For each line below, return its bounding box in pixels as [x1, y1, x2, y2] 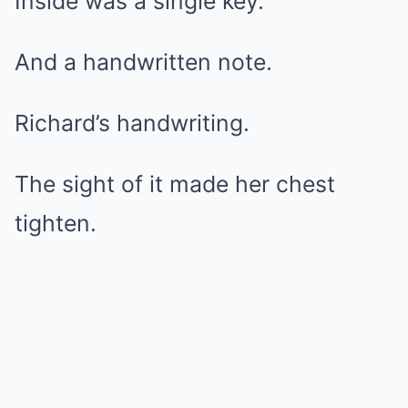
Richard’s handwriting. [15, 109, 250, 137]
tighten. [15, 209, 97, 237]
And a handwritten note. [15, 48, 272, 76]
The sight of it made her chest [15, 170, 335, 198]
